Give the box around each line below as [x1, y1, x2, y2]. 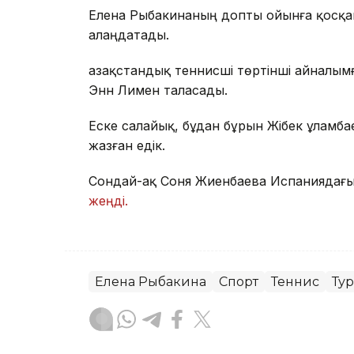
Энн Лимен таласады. [88, 81, 232, 98]
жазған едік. [88, 137, 169, 153]
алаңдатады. [88, 26, 169, 43]
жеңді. [88, 192, 132, 209]
